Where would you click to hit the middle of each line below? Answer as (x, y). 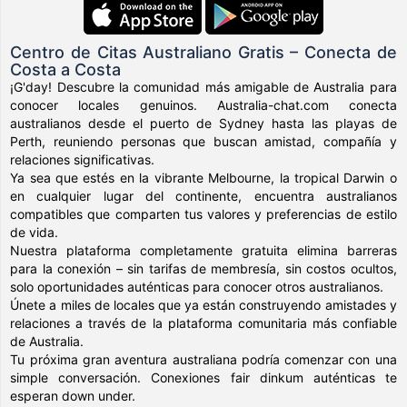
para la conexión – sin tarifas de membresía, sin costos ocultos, (203, 268)
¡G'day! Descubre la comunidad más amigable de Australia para (203, 86)
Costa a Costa (66, 69)
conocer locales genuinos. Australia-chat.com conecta (203, 104)
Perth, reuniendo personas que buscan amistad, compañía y (203, 141)
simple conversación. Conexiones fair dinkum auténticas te (203, 377)
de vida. (35, 232)
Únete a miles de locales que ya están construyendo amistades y (203, 304)
